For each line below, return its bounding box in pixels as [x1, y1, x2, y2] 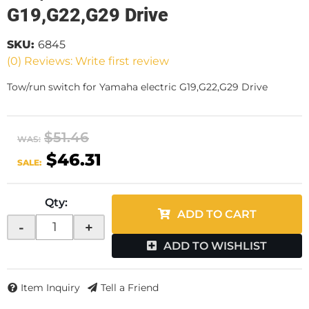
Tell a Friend [101, 281, 159, 295]
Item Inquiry [21, 281, 80, 295]
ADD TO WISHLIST [163, 239, 267, 252]
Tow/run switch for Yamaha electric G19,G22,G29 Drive [7, 81, 268, 93]
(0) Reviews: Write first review [7, 54, 169, 68]
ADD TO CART [177, 208, 257, 221]
